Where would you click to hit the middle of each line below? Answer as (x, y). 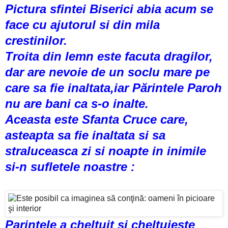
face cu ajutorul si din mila (82, 24)
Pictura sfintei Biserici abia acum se (109, 9)
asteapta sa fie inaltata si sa (85, 135)
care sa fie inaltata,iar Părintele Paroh (113, 88)
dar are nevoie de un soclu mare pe (107, 72)
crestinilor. (36, 40)
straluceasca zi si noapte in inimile (106, 151)
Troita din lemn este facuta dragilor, (109, 56)
